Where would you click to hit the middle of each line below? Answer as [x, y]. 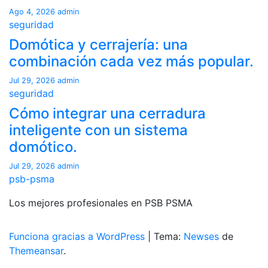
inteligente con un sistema [98, 130]
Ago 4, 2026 [33, 12]
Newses [201, 236]
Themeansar [36, 251]
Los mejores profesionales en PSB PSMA [101, 203]
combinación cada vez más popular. [131, 61]
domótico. [43, 147]
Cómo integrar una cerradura [107, 113]
